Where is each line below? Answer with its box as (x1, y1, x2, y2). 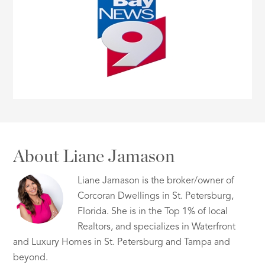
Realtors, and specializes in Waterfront (77, 222, 236, 232)
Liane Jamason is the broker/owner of (77, 176, 235, 186)
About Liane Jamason (13, 148, 175, 166)
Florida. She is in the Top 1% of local (77, 207, 228, 217)
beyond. (13, 253, 49, 263)
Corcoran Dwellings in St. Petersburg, (77, 192, 234, 202)
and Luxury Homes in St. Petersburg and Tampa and (13, 238, 231, 248)
